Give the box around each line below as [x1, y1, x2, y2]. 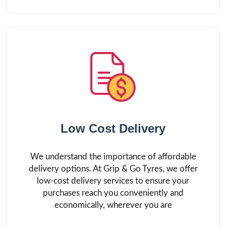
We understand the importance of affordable [30, 152, 196, 161]
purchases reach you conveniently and [42, 189, 184, 197]
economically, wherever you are [54, 201, 172, 209]
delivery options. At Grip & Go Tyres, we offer [28, 164, 198, 173]
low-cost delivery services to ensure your [37, 177, 189, 185]
